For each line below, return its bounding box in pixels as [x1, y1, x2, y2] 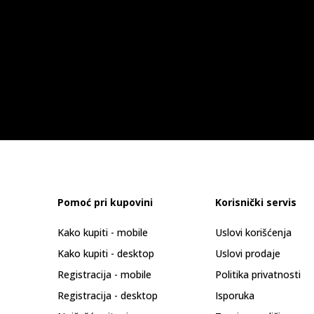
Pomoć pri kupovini [57, 196, 153, 209]
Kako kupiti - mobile [57, 226, 148, 239]
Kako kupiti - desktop [57, 247, 154, 260]
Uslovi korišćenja [215, 226, 292, 239]
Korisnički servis [215, 196, 296, 209]
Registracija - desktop [57, 289, 158, 302]
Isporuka [215, 289, 254, 302]
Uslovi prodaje [215, 247, 280, 260]
